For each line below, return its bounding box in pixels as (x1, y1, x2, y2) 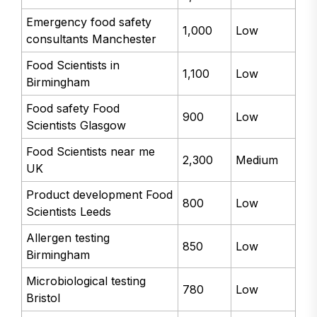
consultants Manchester (26, 32, 157, 46)
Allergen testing (26, 231, 110, 245)
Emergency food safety (26, 15, 152, 29)
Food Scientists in (26, 58, 120, 72)
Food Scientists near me (26, 144, 156, 158)
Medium (236, 153, 279, 167)
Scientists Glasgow (26, 118, 127, 132)
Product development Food (26, 188, 173, 202)
